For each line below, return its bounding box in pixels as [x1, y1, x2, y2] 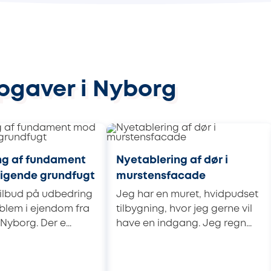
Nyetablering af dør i [116, 155, 228, 165]
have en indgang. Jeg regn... [116, 218, 252, 228]
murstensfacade [116, 171, 206, 181]
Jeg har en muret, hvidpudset [116, 189, 258, 199]
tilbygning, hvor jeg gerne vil [116, 204, 252, 214]
